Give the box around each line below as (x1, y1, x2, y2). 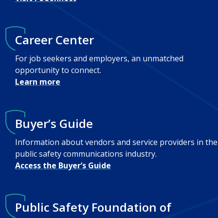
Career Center (15, 31, 94, 48)
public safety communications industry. (15, 148, 157, 159)
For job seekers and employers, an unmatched (15, 53, 183, 64)
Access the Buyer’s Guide (15, 160, 111, 171)
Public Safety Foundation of (15, 199, 171, 215)
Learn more (15, 76, 60, 87)
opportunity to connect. (15, 64, 101, 75)
